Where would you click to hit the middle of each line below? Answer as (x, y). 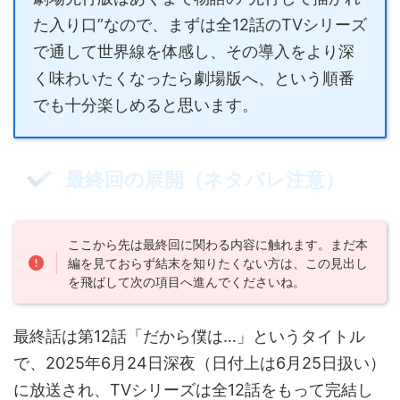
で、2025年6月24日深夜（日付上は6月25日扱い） (200, 363)
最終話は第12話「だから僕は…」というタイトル (189, 337)
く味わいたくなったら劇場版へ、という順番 (194, 79)
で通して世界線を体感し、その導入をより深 (194, 52)
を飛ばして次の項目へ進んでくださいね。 (187, 281)
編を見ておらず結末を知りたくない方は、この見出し (218, 262)
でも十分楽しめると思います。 (146, 105)
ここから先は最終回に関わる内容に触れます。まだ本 (218, 244)
